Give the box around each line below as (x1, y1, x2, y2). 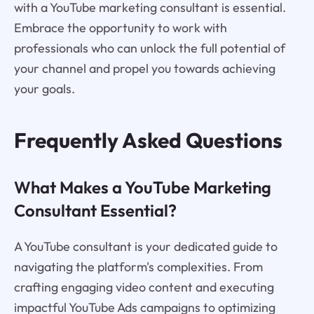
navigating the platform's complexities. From (13, 258, 263, 275)
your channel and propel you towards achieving (13, 60, 275, 77)
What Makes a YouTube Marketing (13, 177, 271, 198)
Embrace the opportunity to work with (13, 20, 227, 36)
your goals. (13, 81, 75, 97)
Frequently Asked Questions (13, 127, 282, 154)
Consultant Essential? (13, 200, 177, 221)
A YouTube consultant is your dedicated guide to (13, 238, 278, 254)
